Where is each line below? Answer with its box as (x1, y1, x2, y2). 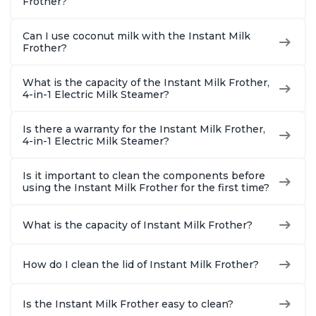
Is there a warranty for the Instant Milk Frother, (23, 123, 265, 136)
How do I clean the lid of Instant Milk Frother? (23, 257, 259, 271)
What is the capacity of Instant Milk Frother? (23, 218, 253, 231)
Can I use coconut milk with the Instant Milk (23, 30, 250, 43)
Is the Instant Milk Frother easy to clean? (23, 297, 233, 310)
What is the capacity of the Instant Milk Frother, (23, 76, 269, 90)
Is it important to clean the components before (23, 169, 265, 183)
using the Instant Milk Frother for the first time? (23, 181, 269, 195)
